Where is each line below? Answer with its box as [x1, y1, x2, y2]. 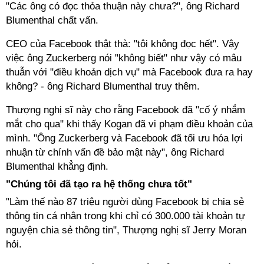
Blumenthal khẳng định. [6, 161, 108, 172]
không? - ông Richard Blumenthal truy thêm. [6, 81, 200, 92]
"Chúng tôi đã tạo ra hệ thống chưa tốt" [6, 179, 192, 190]
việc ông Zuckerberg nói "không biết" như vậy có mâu [6, 52, 242, 64]
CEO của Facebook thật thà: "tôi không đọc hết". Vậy [6, 38, 239, 49]
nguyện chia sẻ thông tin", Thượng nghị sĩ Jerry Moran [6, 225, 246, 236]
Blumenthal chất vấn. [6, 15, 98, 26]
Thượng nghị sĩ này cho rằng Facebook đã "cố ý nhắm [6, 104, 245, 115]
